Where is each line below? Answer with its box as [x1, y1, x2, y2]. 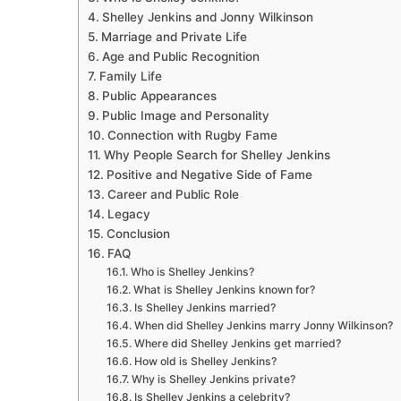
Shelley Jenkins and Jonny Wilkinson [101, 10, 313, 25]
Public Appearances [101, 89, 217, 104]
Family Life [98, 69, 162, 84]
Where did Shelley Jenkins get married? [133, 337, 341, 351]
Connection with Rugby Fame [107, 128, 277, 143]
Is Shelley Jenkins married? [133, 301, 276, 315]
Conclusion [106, 226, 170, 242]
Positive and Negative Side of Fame [106, 167, 312, 183]
